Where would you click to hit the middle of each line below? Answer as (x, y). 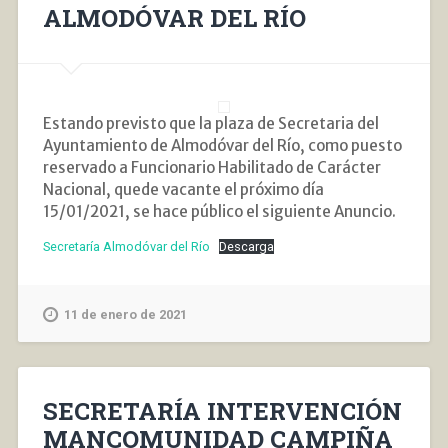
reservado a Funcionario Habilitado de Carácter (211, 168)
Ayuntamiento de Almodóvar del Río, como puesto (222, 146)
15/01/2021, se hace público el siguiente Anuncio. (219, 212)
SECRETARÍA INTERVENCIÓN (222, 411)
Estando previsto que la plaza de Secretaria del (210, 124)
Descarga (247, 246)
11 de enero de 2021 (125, 314)
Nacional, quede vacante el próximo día (183, 190)
